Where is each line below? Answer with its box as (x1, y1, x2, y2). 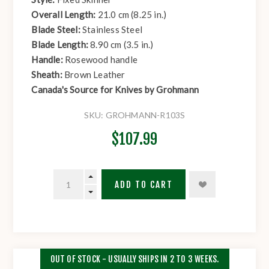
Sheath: (31, 69, 65, 80)
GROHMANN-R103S (105, 110, 186, 121)
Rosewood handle (65, 54, 138, 65)
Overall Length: (31, 9, 98, 20)
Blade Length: (31, 39, 91, 50)
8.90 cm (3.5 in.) (90, 39, 154, 50)
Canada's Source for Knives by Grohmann (31, 84, 199, 95)
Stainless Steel (82, 24, 143, 35)
